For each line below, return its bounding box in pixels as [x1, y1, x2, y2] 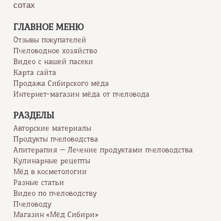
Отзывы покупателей [13, 36, 86, 45]
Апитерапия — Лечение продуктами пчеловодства [13, 146, 193, 155]
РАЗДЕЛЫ [13, 110, 54, 121]
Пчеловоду [13, 199, 51, 209]
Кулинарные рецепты [13, 156, 90, 165]
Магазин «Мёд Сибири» [13, 210, 98, 220]
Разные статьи [13, 178, 64, 187]
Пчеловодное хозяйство [13, 46, 97, 56]
